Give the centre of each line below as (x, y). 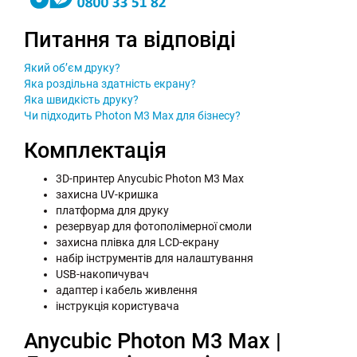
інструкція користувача (118, 306)
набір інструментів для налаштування (155, 259)
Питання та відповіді (130, 40)
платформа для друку (112, 211)
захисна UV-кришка (107, 195)
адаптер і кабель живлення (127, 290)
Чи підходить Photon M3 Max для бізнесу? (132, 116)
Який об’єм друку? (72, 68)
